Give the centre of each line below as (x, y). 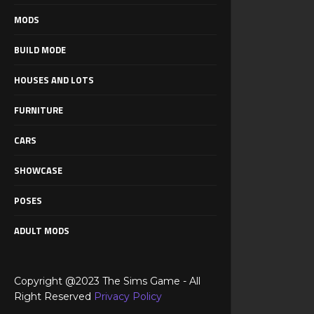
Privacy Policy (128, 296)
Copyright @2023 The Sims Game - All (107, 281)
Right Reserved (54, 296)
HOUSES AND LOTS (54, 80)
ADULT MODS (42, 230)
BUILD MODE (40, 49)
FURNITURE (39, 110)
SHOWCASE (38, 170)
